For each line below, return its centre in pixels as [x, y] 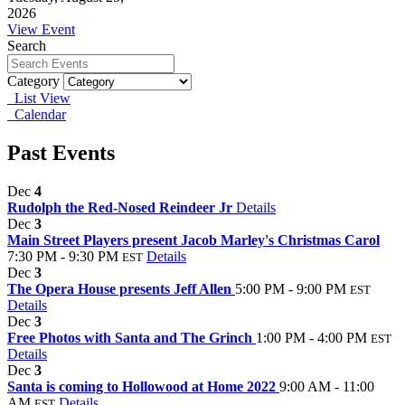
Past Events [61, 152]
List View [39, 98]
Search [27, 45]
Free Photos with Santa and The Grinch [132, 337]
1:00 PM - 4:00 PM [311, 337]
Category [33, 80]
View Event [41, 29]
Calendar [37, 114]
